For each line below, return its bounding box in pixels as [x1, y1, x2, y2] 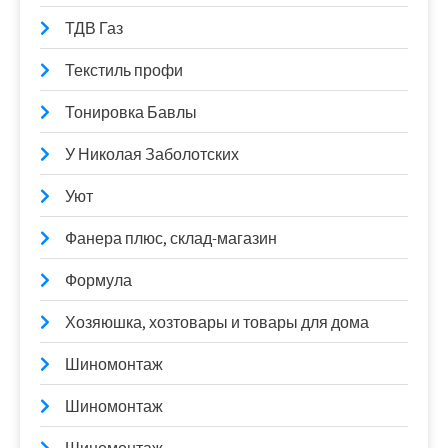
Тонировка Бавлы [65, 102, 197, 124]
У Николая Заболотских [65, 144, 239, 166]
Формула [65, 270, 132, 292]
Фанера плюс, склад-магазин [65, 228, 277, 250]
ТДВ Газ [65, 18, 123, 40]
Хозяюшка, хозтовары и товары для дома [65, 312, 369, 334]
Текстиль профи [65, 60, 183, 82]
